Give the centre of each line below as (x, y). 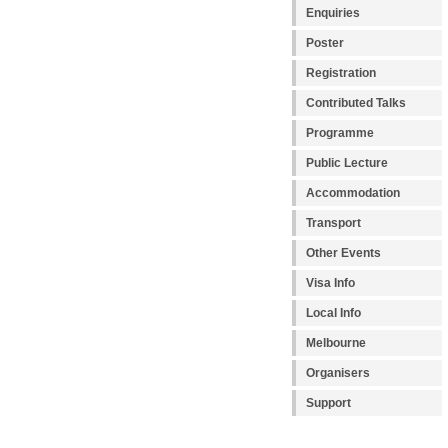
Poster (325, 43)
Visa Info (330, 283)
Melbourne (336, 343)
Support (328, 403)
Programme (340, 133)
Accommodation (353, 193)
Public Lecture (347, 163)
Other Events (343, 253)
